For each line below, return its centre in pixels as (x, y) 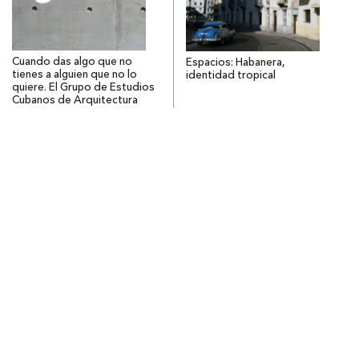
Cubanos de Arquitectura (75, 101)
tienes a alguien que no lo (75, 75)
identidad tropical (230, 76)
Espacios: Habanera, (235, 63)
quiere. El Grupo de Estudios (83, 88)
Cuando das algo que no (72, 63)
